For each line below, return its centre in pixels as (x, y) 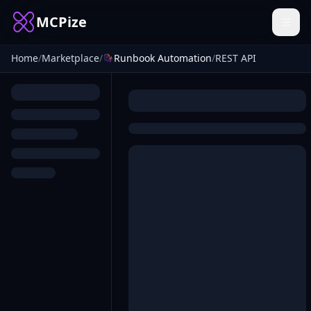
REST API (236, 58)
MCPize (61, 22)
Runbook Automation (163, 58)
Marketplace (70, 58)
